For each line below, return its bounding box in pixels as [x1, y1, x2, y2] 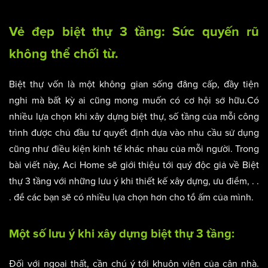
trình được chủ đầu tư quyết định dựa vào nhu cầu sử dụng [9, 127, 259, 139]
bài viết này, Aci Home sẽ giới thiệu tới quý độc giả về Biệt [9, 159, 259, 172]
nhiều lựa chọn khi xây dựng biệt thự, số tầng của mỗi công [9, 111, 259, 123]
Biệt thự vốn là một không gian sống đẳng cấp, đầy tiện [9, 78, 259, 91]
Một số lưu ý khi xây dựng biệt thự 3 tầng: [9, 228, 234, 240]
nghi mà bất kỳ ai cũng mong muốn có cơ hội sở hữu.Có [9, 95, 259, 107]
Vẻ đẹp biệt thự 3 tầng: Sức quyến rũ [9, 25, 259, 39]
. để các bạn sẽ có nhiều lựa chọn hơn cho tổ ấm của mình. [9, 191, 254, 204]
